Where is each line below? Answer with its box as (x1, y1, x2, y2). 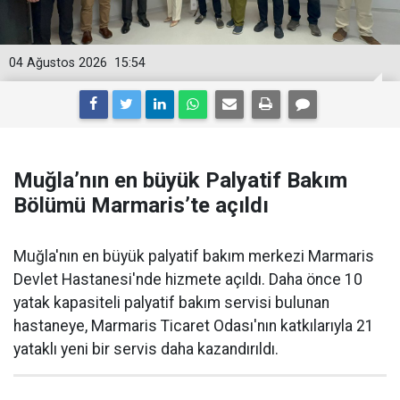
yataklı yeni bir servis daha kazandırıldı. (13, 339, 279, 358)
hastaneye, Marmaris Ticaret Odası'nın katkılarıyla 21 (13, 316, 374, 335)
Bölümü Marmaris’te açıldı (13, 192, 269, 218)
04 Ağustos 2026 (9, 54, 107, 71)
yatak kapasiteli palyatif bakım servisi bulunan (13, 293, 329, 312)
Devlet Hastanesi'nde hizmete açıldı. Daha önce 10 (13, 270, 362, 288)
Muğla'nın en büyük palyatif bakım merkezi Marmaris (13, 246, 374, 265)
